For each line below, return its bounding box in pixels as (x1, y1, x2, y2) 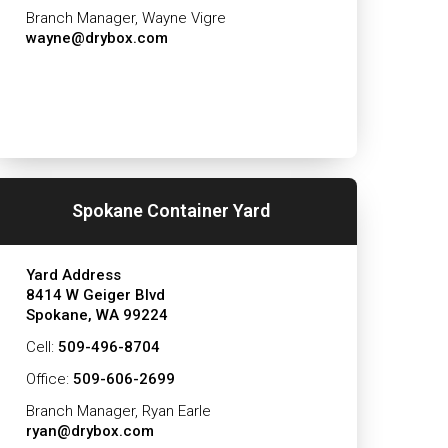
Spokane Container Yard (71, 200, 270, 222)
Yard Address (26, 265, 122, 284)
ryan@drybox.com (26, 421, 155, 440)
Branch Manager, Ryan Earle (26, 401, 212, 420)
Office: (26, 369, 74, 388)
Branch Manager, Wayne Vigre (26, 8, 227, 27)
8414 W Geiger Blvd (26, 285, 166, 304)
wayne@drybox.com (26, 28, 169, 47)
